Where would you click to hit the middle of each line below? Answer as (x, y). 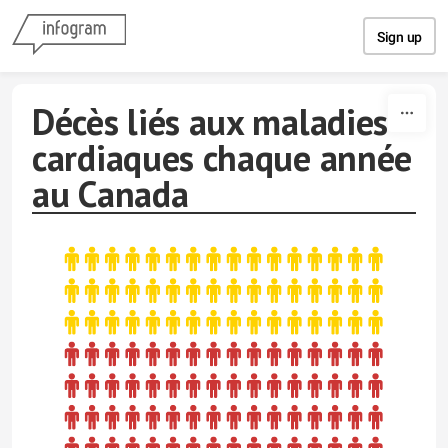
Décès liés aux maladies (210, 121)
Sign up (399, 37)
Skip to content (224, 18)
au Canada (110, 193)
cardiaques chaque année (222, 157)
